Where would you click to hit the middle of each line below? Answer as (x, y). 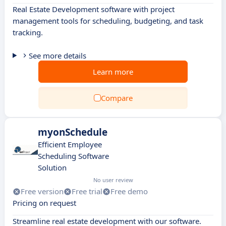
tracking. (28, 32)
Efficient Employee (70, 144)
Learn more (113, 72)
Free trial (87, 191)
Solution (52, 167)
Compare (117, 98)
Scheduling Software (73, 156)
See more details (57, 55)
